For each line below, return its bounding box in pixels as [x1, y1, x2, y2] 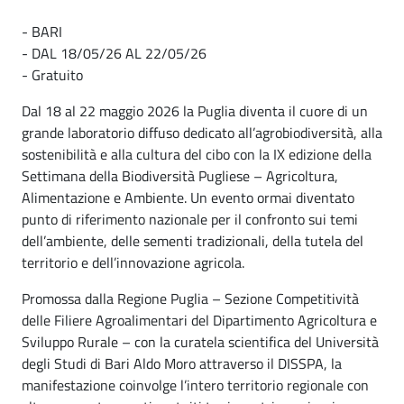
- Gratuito [22, 63, 83, 86]
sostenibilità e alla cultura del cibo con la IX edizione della [22, 142, 372, 165]
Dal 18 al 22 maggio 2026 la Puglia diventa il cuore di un [22, 99, 368, 122]
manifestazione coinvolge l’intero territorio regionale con [22, 373, 369, 396]
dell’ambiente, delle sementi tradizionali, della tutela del [22, 229, 363, 252]
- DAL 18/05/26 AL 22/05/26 [22, 41, 207, 64]
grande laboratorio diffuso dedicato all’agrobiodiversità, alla [22, 121, 382, 143]
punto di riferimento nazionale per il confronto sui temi [22, 207, 358, 230]
